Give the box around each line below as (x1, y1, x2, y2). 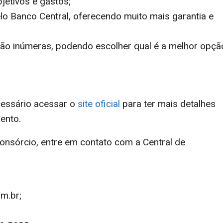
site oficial (78, 98, 120, 110)
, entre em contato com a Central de (36, 136, 185, 148)
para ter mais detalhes (120, 98, 216, 110)
